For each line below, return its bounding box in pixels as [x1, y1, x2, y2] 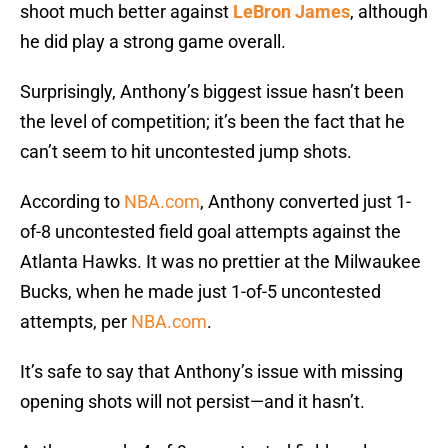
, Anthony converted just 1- [200, 191, 411, 213]
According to [20, 191, 124, 213]
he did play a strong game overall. [20, 31, 286, 53]
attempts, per [20, 311, 131, 333]
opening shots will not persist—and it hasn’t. [20, 391, 365, 413]
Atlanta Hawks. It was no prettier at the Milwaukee [20, 251, 421, 273]
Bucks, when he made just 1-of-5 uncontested [20, 281, 381, 303]
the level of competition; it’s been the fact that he [20, 111, 405, 133]
